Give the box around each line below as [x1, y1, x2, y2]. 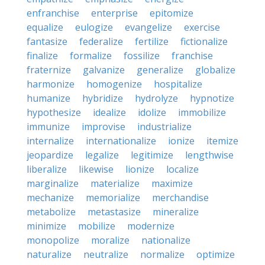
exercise [184, 21, 220, 34]
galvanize [83, 63, 125, 76]
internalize [27, 134, 74, 147]
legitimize [131, 148, 173, 161]
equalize [27, 21, 63, 34]
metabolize [27, 205, 76, 218]
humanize [27, 92, 70, 105]
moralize [91, 234, 130, 247]
